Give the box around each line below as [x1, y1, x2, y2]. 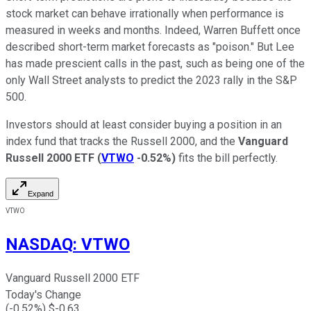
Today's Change [6, 288, 81, 302]
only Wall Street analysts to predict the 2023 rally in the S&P [6, 73, 297, 87]
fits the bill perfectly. [176, 151, 278, 165]
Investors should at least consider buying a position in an [6, 117, 282, 131]
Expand [28, 189, 53, 198]
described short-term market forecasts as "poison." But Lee [6, 40, 294, 53]
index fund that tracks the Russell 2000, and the [6, 134, 238, 148]
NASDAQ [6, 234, 73, 254]
